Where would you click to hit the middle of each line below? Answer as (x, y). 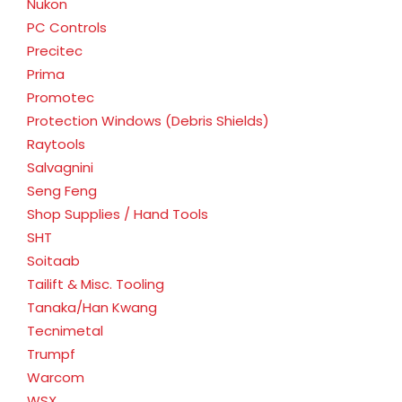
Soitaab (53, 260)
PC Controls (67, 27)
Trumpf (51, 354)
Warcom (56, 377)
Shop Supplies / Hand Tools (118, 214)
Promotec (61, 97)
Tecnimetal (65, 330)
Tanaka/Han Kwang (92, 307)
